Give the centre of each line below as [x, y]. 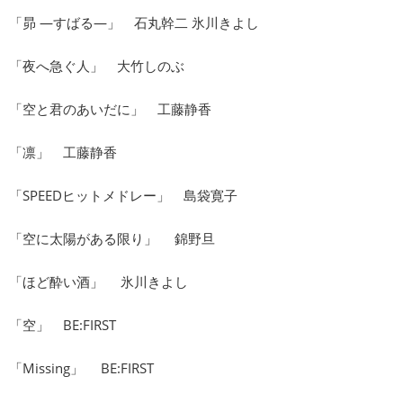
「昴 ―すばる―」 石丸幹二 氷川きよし [134, 22]
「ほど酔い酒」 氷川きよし [99, 281]
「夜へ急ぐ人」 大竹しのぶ [97, 65]
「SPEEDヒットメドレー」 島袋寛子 [123, 195]
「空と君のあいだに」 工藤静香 [110, 108]
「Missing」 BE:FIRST [81, 367]
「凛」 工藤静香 [63, 152]
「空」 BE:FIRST [63, 324]
